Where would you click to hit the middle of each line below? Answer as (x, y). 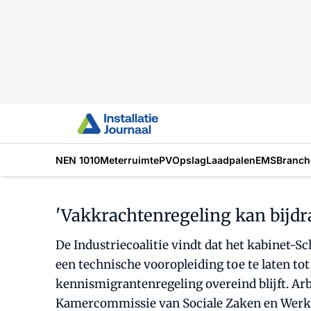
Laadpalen (231, 160)
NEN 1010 (78, 160)
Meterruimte (129, 160)
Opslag (189, 160)
